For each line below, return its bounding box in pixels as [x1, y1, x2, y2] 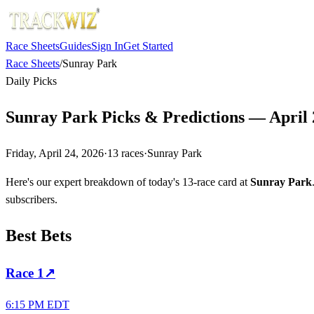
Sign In [91, 40, 123, 52]
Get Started [123, 40, 173, 52]
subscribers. [6, 193, 57, 205]
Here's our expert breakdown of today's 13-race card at [6, 175, 250, 188]
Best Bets [6, 226, 71, 245]
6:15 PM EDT [6, 299, 69, 311]
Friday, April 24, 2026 [6, 146, 104, 159]
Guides [60, 40, 91, 52]
